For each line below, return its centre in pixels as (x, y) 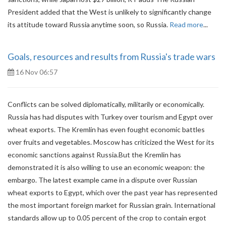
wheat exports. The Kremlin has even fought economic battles (106, 129)
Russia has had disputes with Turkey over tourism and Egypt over (110, 117)
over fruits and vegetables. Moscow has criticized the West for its (111, 142)
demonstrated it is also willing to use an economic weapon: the (106, 167)
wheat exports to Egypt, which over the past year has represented (112, 192)
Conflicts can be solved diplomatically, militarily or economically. (106, 104)
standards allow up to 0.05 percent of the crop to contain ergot (107, 218)
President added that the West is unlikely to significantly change (109, 12)
